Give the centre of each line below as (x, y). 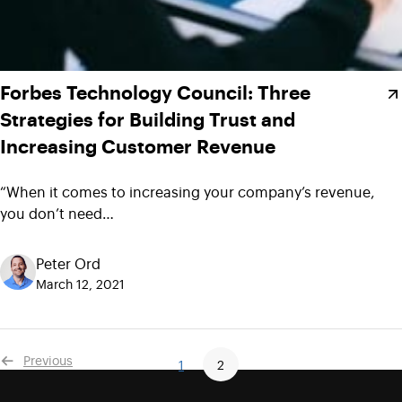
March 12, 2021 (80, 283)
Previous (48, 359)
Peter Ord (68, 262)
